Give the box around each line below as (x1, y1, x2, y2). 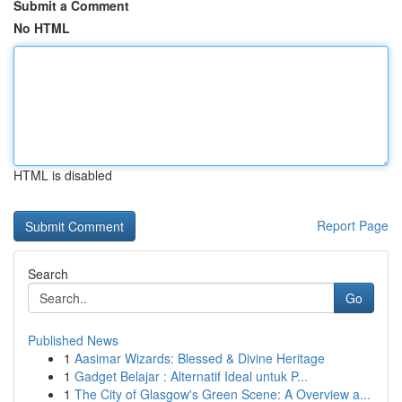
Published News (28, 331, 118, 349)
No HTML (13, 19, 70, 37)
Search (28, 265, 68, 283)
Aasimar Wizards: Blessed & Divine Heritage (74, 349, 325, 367)
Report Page (317, 216, 389, 234)
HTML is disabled (13, 166, 112, 184)
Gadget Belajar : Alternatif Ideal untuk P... (74, 367, 308, 385)
